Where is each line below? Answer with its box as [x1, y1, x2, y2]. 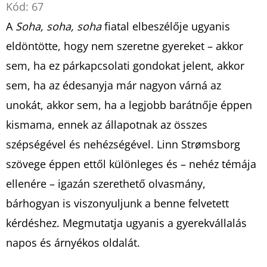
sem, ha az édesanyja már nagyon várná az [6, 77, 221, 92]
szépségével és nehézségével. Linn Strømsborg [6, 136, 240, 151]
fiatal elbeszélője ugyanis [104, 18, 230, 33]
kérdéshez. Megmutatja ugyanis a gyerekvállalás [6, 215, 247, 230]
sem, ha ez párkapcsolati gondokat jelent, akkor [6, 58, 244, 73]
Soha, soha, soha [15, 18, 101, 33]
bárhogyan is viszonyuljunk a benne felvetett [6, 195, 229, 210]
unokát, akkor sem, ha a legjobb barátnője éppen [6, 97, 252, 112]
